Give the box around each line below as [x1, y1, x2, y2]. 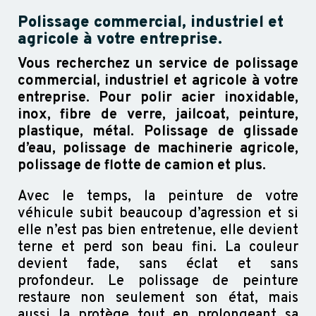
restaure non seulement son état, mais [17, 288, 299, 308]
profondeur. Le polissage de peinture [17, 272, 299, 291]
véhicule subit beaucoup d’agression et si [17, 204, 299, 223]
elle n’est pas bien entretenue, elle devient [17, 221, 299, 240]
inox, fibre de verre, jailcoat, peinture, [17, 105, 299, 124]
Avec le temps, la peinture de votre [17, 187, 299, 206]
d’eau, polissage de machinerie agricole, [17, 139, 299, 158]
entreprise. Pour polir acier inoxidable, [17, 88, 299, 107]
